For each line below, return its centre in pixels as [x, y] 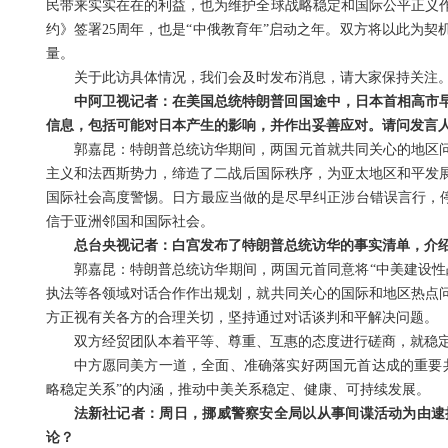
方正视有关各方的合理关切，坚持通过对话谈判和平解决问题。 [241, 318]
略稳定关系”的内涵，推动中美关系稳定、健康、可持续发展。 [237, 390]
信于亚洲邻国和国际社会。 [129, 222]
